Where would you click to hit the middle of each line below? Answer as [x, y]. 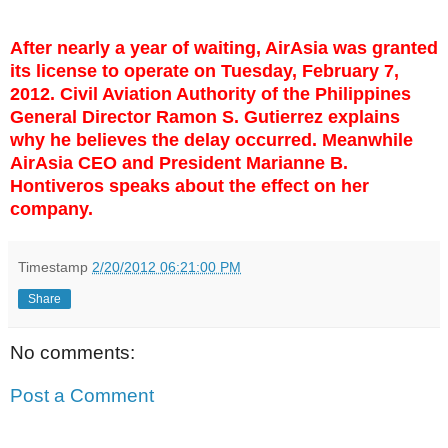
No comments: [72, 352]
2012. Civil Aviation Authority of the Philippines [210, 93]
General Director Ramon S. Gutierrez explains [205, 116]
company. [51, 208]
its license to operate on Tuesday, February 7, [204, 70]
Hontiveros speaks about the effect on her [189, 185]
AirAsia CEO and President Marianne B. [179, 162]
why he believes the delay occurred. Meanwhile [211, 139]
